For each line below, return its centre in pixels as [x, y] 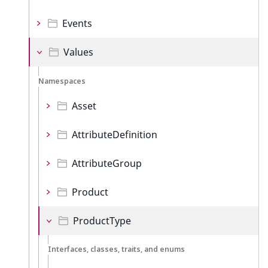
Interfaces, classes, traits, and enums [116, 249]
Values [78, 52]
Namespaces [62, 81]
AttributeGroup [107, 163]
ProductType [102, 221]
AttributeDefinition [115, 135]
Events [77, 23]
